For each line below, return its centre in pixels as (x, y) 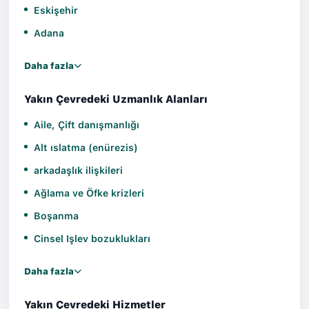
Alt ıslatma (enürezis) (86, 147)
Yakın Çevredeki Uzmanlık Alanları (116, 99)
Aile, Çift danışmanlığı (87, 124)
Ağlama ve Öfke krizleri (89, 193)
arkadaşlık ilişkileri (78, 170)
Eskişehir (56, 10)
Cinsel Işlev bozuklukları (92, 238)
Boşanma (56, 216)
